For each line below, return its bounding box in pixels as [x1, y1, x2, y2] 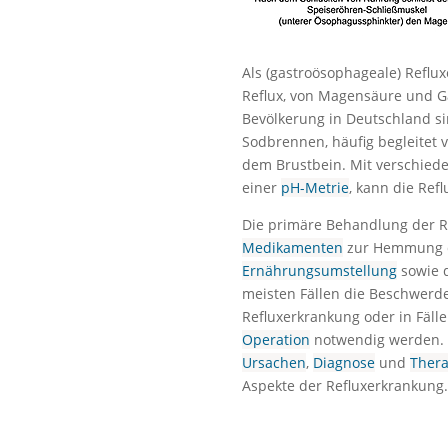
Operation [241, 329, 310, 349]
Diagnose [312, 352, 375, 372]
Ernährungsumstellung [241, 260, 397, 280]
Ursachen [241, 352, 306, 372]
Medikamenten [241, 237, 343, 257]
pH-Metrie [280, 177, 349, 197]
